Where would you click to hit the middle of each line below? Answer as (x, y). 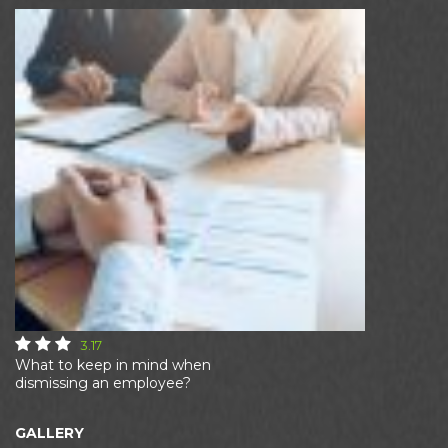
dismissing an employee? (103, 382)
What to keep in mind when (113, 364)
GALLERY (49, 432)
